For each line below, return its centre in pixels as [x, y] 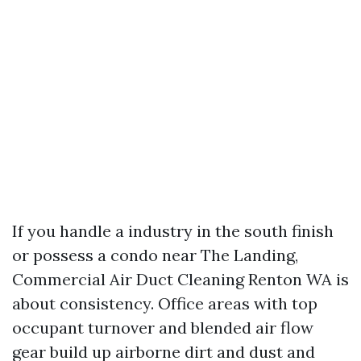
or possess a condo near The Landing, [155, 255]
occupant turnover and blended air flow [163, 328]
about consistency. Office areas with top [165, 303]
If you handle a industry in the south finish [173, 231]
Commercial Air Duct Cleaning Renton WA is [180, 279]
